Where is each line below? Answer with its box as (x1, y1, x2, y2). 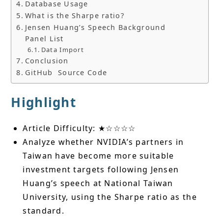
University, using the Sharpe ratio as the (23, 192, 197, 203)
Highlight (11, 93, 76, 111)
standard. (23, 205, 64, 217)
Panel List (25, 34, 64, 44)
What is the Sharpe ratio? (25, 11, 124, 21)
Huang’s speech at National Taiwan (23, 178, 173, 189)
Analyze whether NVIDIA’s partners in (23, 137, 184, 148)
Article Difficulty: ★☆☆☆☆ (23, 123, 136, 134)
